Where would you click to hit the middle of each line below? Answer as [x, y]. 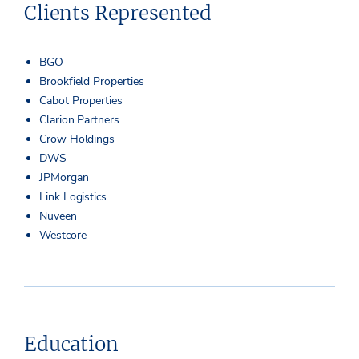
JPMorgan [64, 177]
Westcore [63, 235]
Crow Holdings [77, 139]
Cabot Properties [81, 100]
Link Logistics [73, 196]
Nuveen [58, 216]
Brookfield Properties [92, 81]
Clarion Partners [79, 119]
